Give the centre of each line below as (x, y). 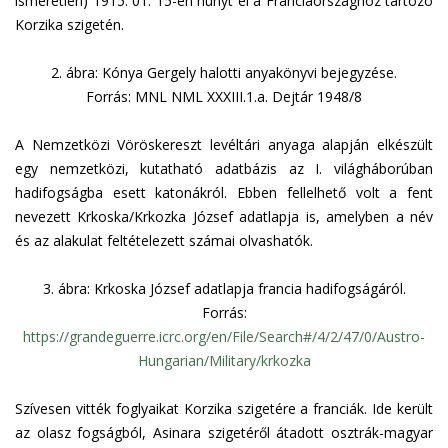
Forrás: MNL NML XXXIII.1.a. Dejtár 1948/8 (224, 96)
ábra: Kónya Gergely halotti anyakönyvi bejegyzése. (231, 72)
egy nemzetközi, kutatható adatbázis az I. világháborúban (224, 168)
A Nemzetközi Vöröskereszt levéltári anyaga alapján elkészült (224, 144)
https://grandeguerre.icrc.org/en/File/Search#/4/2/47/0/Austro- (224, 336)
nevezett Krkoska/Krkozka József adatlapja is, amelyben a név (224, 216)
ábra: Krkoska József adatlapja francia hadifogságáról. (231, 288)
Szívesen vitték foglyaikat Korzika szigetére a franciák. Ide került (224, 408)
